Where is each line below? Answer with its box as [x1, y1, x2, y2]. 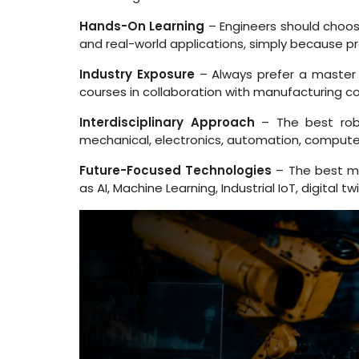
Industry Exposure [79, 66, 195, 83]
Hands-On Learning [79, 18, 205, 34]
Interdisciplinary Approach [79, 114, 255, 131]
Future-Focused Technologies [79, 162, 272, 179]
